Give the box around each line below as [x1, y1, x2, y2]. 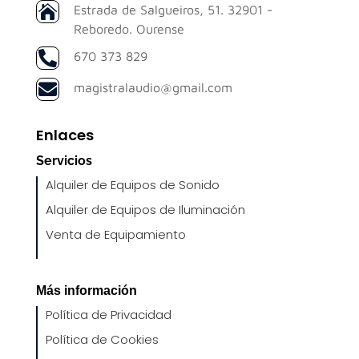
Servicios [35, 152, 92, 168]
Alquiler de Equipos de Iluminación [45, 200, 245, 218]
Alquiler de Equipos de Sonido [45, 175, 220, 193]
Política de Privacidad [45, 305, 171, 323]
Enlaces [35, 124, 94, 145]
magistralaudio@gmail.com [73, 79, 232, 95]
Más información [35, 283, 137, 297]
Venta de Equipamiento [45, 225, 186, 243]
